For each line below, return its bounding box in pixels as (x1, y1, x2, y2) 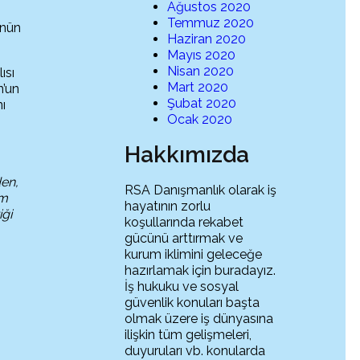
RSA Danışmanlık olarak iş (125, 182, 277, 198)
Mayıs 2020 (167, 47, 236, 63)
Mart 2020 (167, 80, 229, 96)
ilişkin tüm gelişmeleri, (125, 327, 252, 343)
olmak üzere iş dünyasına (125, 311, 274, 327)
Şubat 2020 (167, 96, 237, 112)
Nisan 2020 (167, 63, 235, 80)
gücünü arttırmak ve (125, 231, 243, 247)
